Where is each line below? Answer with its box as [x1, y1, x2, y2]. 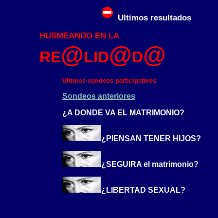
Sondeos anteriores [62, 92, 135, 100]
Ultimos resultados [117, 13, 191, 22]
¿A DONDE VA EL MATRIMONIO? [62, 109, 184, 117]
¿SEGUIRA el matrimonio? [101, 160, 199, 168]
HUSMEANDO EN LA [39, 31, 119, 40]
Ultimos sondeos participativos [62, 77, 156, 84]
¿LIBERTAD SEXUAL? [101, 186, 185, 194]
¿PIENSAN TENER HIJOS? [101, 134, 201, 143]
